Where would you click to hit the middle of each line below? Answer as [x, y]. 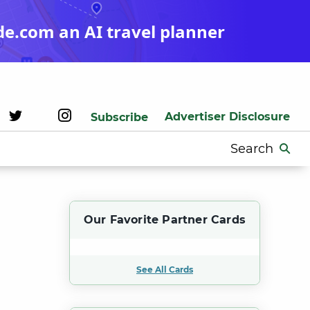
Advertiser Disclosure [227, 117]
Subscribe [119, 117]
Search [245, 146]
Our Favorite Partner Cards [165, 220]
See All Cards [165, 270]
